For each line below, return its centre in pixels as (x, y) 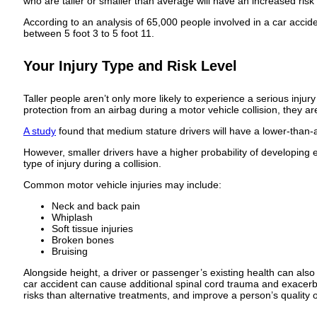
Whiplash (72, 218)
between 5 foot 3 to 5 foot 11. (89, 34)
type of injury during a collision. (92, 164)
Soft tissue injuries (92, 229)
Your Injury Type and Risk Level (130, 65)
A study (40, 131)
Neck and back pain (96, 206)
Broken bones (83, 240)
